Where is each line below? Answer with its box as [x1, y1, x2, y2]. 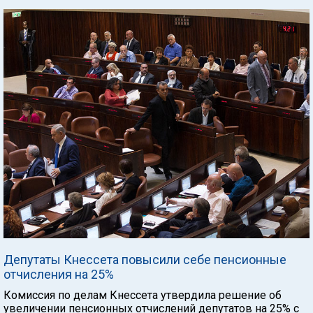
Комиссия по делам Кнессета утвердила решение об [3, 289, 282, 302]
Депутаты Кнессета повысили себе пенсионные [3, 252, 286, 267]
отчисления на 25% [3, 267, 114, 282]
